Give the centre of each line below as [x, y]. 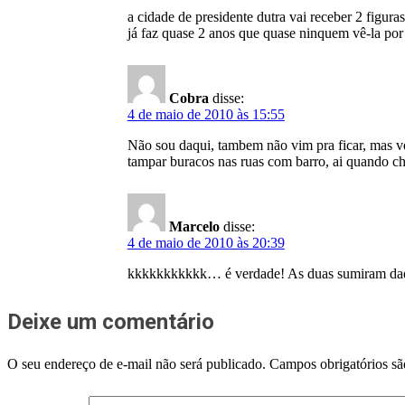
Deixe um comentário [111, 321]
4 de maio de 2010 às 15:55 [206, 114]
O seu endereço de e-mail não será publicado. [137, 363]
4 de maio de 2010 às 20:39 [206, 243]
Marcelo [194, 226]
